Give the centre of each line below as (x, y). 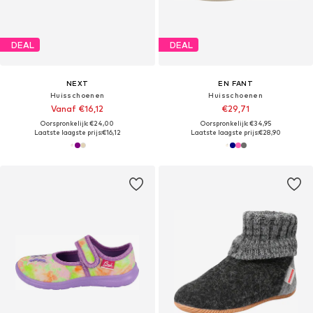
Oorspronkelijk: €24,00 (78, 124)
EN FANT (236, 83)
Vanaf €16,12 (78, 109)
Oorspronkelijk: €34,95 (235, 124)
